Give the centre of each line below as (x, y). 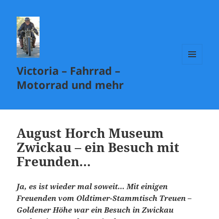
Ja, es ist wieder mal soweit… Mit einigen (92, 186)
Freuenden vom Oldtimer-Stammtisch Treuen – (105, 198)
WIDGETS (196, 85)
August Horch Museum (90, 133)
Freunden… (54, 162)
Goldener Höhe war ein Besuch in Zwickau (95, 210)
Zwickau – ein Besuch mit (98, 147)
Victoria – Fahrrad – (69, 71)
